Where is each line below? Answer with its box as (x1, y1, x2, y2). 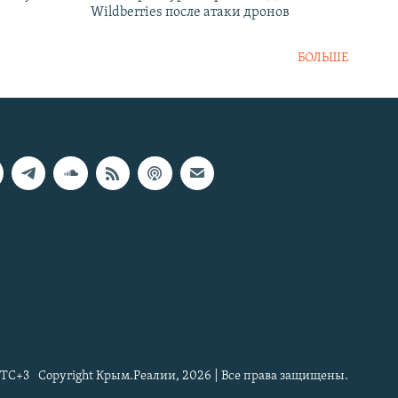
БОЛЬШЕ (298, 51, 348, 65)
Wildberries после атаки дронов (91, 4, 290, 20)
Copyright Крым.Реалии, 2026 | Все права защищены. (38, 369, 348, 383)
